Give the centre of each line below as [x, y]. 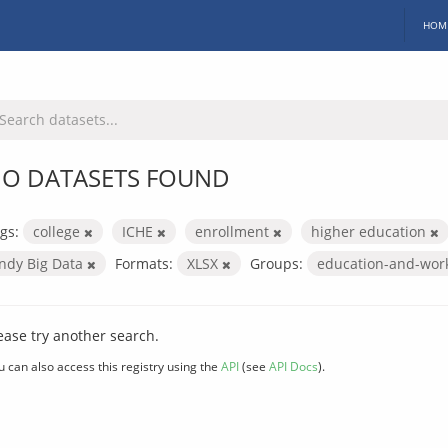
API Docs [293, 365]
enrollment [234, 231]
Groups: [276, 263]
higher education [370, 231]
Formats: [144, 263]
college [58, 231]
